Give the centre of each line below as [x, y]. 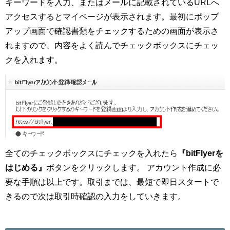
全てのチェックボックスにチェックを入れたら [91, 153]
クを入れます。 [34, 59]
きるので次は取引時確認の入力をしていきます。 [95, 196]
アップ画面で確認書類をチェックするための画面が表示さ [112, 31]
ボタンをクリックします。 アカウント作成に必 [133, 168]
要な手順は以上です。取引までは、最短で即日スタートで [112, 182]
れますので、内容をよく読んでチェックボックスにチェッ [112, 45]
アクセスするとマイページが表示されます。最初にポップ [112, 16]
